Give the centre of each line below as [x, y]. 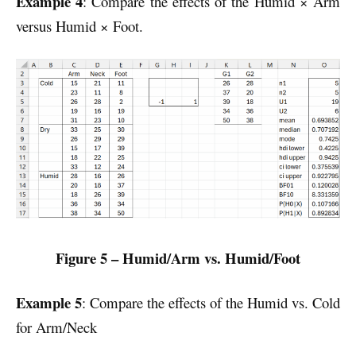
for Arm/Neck [56, 327]
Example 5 [49, 302]
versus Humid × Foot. [79, 26]
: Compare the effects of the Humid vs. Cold [211, 302]
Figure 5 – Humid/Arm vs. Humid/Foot [178, 257]
